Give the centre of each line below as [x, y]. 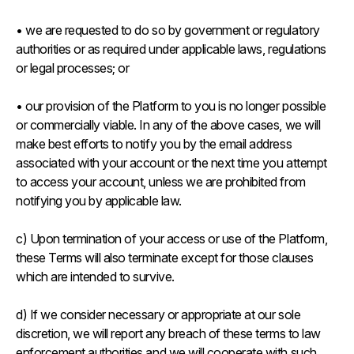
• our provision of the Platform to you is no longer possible [171, 106]
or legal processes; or [74, 68]
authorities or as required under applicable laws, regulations [171, 49]
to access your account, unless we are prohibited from [161, 182]
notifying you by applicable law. [100, 201]
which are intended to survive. [97, 277]
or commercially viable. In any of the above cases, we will [168, 125]
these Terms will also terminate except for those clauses [165, 258]
